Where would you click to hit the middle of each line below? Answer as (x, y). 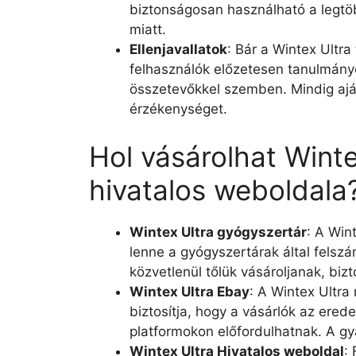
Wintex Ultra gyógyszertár (218, 232)
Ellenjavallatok (178, 49)
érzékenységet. (178, 109)
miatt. (148, 29)
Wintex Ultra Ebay (190, 291)
